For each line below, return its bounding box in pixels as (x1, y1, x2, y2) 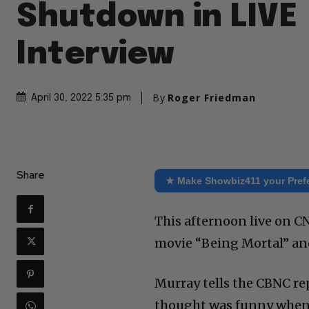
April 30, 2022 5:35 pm (31, 92, 131, 103)
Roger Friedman (168, 90, 256, 104)
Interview (17, 38, 175, 71)
